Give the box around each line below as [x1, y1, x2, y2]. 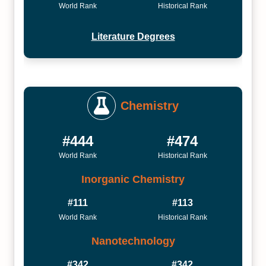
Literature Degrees [91, 31, 175, 42]
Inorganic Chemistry [81, 173, 185, 185]
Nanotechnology [91, 235, 175, 247]
